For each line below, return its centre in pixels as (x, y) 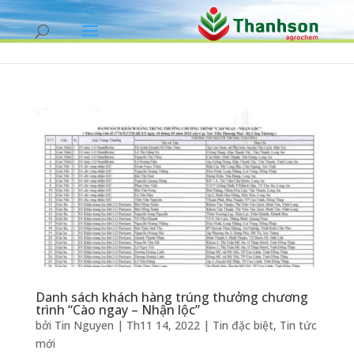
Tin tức (298, 325)
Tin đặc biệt (243, 325)
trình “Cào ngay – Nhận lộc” (117, 309)
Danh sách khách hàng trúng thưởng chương (171, 297)
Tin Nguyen (84, 325)
